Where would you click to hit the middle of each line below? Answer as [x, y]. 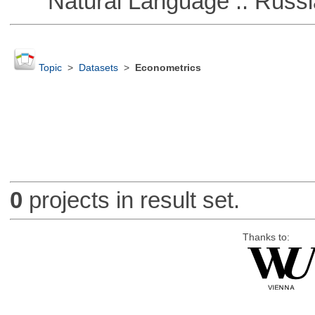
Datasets [98, 68]
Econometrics [168, 68]
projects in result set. [131, 200]
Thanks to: [266, 237]
